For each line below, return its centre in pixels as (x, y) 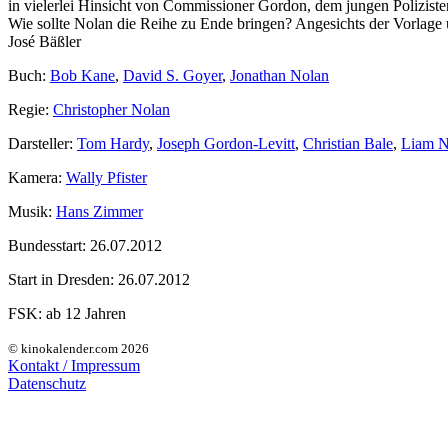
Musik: (30, 211)
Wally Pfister (106, 177)
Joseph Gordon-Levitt (226, 143)
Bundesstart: (47, 245)
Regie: (28, 109)
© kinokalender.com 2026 (78, 348)
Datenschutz (47, 383)
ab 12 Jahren (84, 313)
